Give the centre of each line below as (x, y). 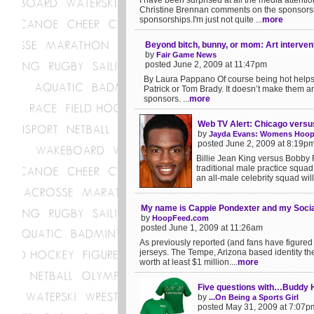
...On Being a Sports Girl (254, 297)
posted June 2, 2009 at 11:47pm (206, 64)
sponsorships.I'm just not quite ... (201, 20)
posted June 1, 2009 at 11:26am (202, 228)
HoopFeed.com (180, 218)
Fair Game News (186, 55)
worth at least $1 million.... (189, 262)
